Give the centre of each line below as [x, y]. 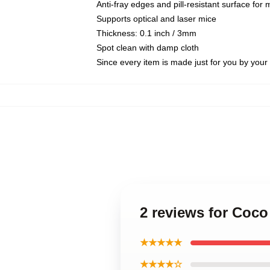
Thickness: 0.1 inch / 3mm [146, 33]
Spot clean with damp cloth [148, 48]
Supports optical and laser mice [156, 19]
